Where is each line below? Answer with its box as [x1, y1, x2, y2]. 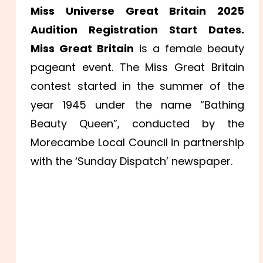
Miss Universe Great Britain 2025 [31, 4, 244, 19]
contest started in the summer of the [31, 79, 244, 94]
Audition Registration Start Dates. [31, 22, 244, 38]
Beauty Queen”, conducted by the [31, 116, 244, 131]
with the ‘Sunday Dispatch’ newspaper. [31, 154, 233, 169]
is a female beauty [134, 41, 244, 56]
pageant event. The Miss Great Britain [31, 60, 244, 75]
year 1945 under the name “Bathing [31, 97, 244, 113]
